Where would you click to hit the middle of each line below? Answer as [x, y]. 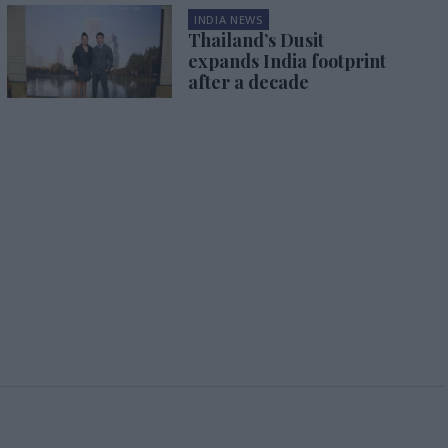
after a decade [248, 82]
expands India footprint [286, 61]
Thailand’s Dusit [255, 40]
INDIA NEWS [228, 20]
